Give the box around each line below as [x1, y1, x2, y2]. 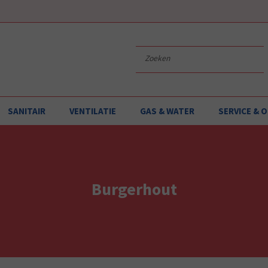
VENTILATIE [69, 105, 116, 117]
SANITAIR [8, 105, 45, 117]
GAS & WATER [140, 105, 194, 117]
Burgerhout [91, 178, 177, 200]
